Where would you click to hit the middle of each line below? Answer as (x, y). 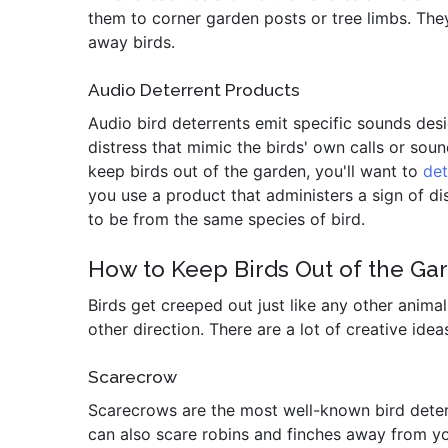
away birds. (131, 42)
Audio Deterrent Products (194, 90)
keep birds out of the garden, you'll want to (255, 171)
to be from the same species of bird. (226, 219)
